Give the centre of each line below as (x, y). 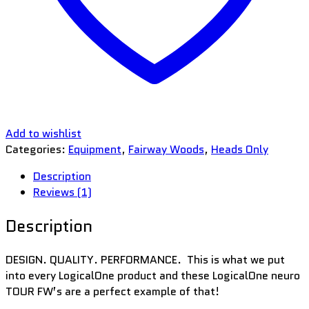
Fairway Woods (166, 149)
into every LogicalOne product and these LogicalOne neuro (153, 275)
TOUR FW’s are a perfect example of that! (112, 291)
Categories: (37, 149)
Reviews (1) (62, 192)
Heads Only (240, 149)
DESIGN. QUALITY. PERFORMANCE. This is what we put (145, 259)
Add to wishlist (43, 133)
